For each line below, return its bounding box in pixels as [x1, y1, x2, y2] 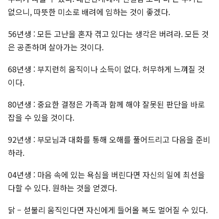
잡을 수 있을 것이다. [8, 111, 74, 124]
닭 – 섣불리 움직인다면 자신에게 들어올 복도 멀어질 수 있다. [8, 204, 208, 216]
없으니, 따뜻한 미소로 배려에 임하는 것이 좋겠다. [8, 6, 170, 18]
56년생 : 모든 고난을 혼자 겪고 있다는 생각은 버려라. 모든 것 [8, 28, 209, 40]
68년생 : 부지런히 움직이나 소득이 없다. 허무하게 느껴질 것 [8, 63, 205, 75]
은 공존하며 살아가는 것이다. [8, 41, 108, 53]
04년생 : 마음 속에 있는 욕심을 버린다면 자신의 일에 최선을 [8, 169, 205, 181]
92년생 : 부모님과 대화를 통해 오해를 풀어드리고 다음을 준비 [8, 133, 210, 146]
